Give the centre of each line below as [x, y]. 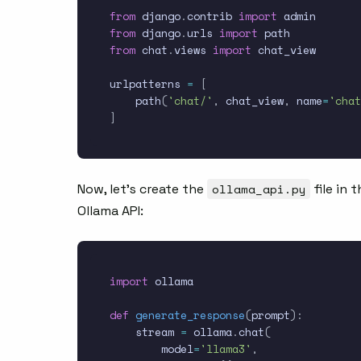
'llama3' [226, 349]
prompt [271, 315]
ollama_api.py [259, 189]
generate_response [190, 315]
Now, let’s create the [142, 189]
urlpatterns [148, 84]
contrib [213, 17]
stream [145, 332]
